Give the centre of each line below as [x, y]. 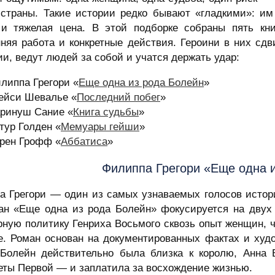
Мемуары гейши [100, 127]
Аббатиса [84, 142]
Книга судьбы [106, 112]
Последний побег [118, 98]
